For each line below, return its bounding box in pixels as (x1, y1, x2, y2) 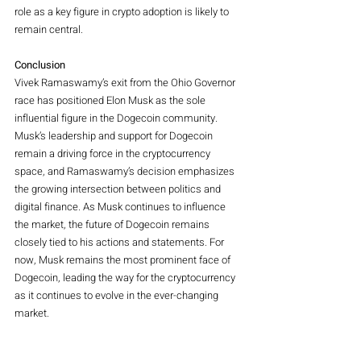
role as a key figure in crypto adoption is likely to (15, 3, 231, 19)
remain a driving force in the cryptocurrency (15, 145, 213, 161)
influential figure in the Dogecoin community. (15, 110, 220, 126)
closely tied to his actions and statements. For (15, 234, 226, 250)
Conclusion (15, 56, 65, 73)
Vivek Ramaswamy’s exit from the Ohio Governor (15, 74, 238, 90)
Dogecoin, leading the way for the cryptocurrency (15, 269, 238, 285)
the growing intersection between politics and (15, 180, 223, 197)
